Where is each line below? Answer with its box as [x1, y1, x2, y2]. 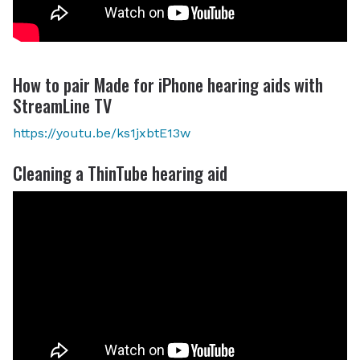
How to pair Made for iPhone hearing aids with [13, 71, 323, 97]
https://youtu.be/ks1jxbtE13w [13, 125, 190, 141]
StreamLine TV [13, 92, 112, 118]
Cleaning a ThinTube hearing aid [13, 160, 227, 186]
